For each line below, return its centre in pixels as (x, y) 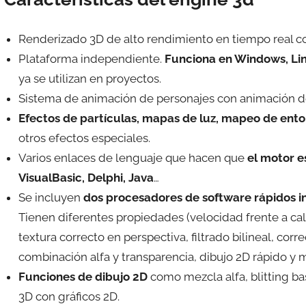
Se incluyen (49, 197)
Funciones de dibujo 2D (83, 276)
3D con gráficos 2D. (69, 296)
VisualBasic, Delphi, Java (86, 177)
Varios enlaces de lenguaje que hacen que (133, 157)
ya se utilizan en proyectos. (89, 78)
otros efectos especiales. (84, 138)
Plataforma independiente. (91, 58)
